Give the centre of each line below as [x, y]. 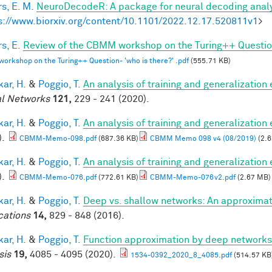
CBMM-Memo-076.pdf [58, 178]
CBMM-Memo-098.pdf [58, 139]
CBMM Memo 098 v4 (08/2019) [203, 139]
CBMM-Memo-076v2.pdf [193, 178]
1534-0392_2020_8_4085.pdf [181, 255]
